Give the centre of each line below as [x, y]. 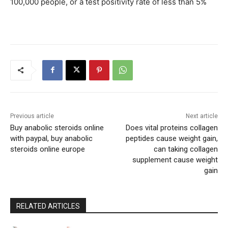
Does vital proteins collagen [172, 127]
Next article [202, 116]
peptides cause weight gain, [172, 138]
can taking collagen [186, 149]
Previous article [32, 116]
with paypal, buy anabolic [51, 138]
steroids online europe [48, 149]
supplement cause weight [175, 160]
